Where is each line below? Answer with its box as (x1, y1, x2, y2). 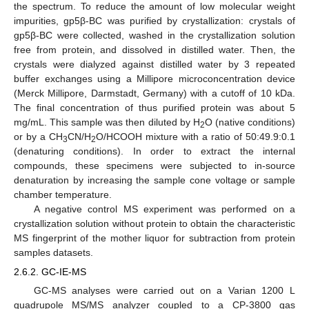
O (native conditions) (204, 117, 296, 128)
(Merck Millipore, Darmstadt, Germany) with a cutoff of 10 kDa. (14, 88, 295, 99)
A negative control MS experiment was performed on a (33, 203, 295, 215)
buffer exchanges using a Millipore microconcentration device (14, 73, 295, 85)
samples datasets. (14, 247, 93, 259)
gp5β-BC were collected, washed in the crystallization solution (14, 30, 295, 41)
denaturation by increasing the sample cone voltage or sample (14, 175, 295, 186)
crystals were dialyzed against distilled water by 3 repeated (14, 59, 295, 70)
